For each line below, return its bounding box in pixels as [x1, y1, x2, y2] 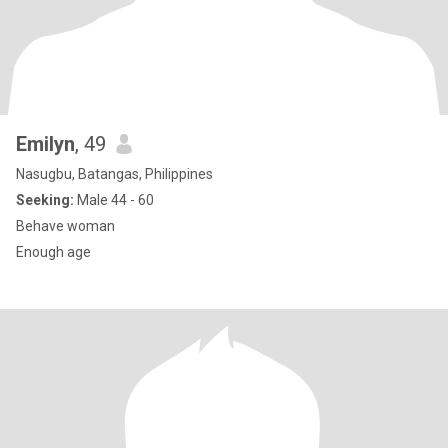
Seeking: [16, 192, 74, 208]
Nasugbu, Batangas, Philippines [16, 166, 213, 182]
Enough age [16, 244, 91, 260]
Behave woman [16, 218, 115, 234]
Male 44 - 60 [74, 192, 154, 208]
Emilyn [16, 132, 75, 156]
